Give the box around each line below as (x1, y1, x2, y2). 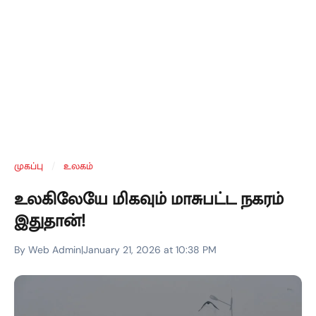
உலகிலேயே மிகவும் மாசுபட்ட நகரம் (14, 188, 284, 209)
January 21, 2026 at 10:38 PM (83, 243, 217, 256)
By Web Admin (14, 243, 81, 256)
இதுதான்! (14, 209, 85, 231)
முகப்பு (14, 159, 43, 172)
